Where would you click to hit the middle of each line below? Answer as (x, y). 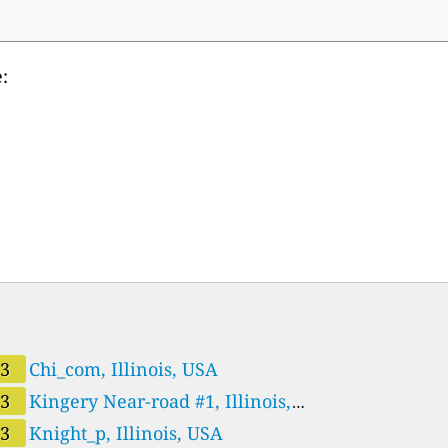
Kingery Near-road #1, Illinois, (160, 400)
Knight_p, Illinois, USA (126, 432)
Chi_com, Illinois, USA (124, 368)
